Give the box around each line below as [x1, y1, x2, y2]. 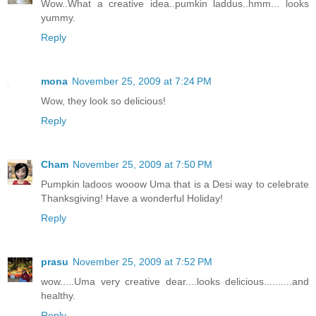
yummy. [41, 11, 75, 23]
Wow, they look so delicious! [41, 95, 166, 107]
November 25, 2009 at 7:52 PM [73, 255, 212, 267]
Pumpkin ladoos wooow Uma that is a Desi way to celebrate [41, 178, 309, 190]
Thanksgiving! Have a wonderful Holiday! [41, 192, 223, 204]
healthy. [41, 289, 75, 301]
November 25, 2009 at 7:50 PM [73, 158, 212, 170]
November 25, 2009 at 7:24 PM [72, 75, 212, 87]
